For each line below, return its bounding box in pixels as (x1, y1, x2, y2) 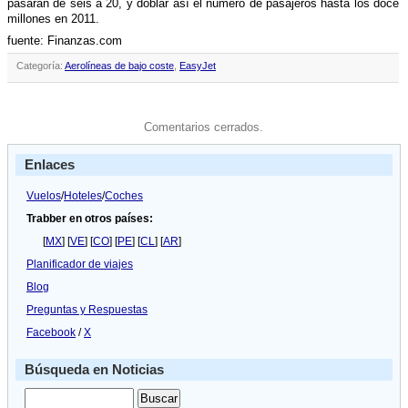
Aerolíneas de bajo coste (65, 60, 174, 71)
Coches (105, 189, 143, 203)
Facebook (26, 326, 76, 340)
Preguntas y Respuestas (26, 303, 148, 317)
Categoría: (16, 60, 65, 71)
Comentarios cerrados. (143, 120, 263, 134)
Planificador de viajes (26, 258, 133, 271)
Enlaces (25, 158, 75, 172)
